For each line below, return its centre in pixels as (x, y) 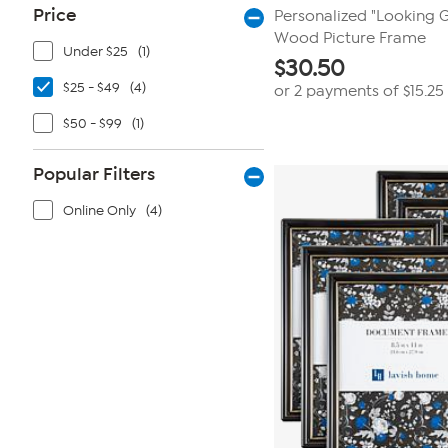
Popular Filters (94, 174)
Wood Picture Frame (350, 38)
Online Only (99, 210)
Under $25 (95, 51)
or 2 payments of (338, 91)
